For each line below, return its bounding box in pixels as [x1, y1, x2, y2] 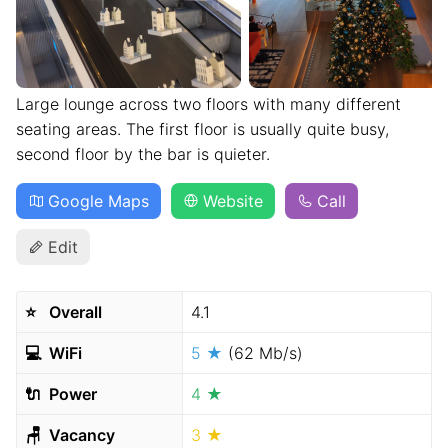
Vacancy [45, 425, 115, 445]
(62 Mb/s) [227, 343, 303, 363]
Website [203, 191, 263, 211]
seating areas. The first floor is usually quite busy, [16, 119, 389, 139]
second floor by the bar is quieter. [16, 144, 270, 164]
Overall [45, 302, 102, 322]
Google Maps [48, 191, 149, 211]
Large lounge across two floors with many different [16, 94, 401, 114]
